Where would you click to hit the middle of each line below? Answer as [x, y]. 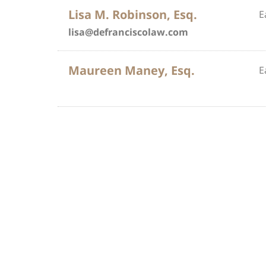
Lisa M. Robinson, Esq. [133, 14]
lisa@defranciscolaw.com [128, 32]
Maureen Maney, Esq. [132, 70]
